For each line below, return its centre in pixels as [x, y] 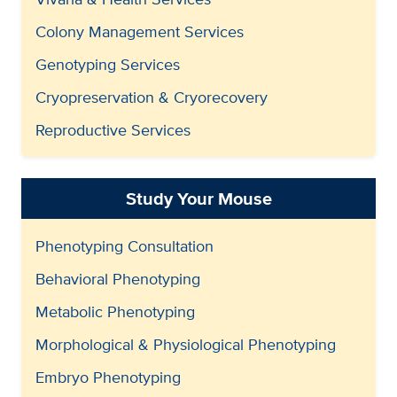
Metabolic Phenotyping [115, 311]
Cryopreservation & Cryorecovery [152, 97]
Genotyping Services [108, 64]
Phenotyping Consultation [125, 245]
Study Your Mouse [198, 198]
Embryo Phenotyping [108, 377]
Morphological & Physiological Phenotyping [186, 344]
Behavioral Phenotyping [118, 278]
